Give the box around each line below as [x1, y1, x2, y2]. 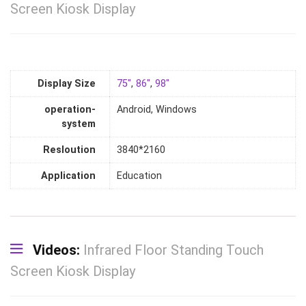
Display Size [38, 78, 96, 90]
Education [117, 170, 162, 182]
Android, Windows [117, 104, 197, 116]
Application [41, 170, 96, 182]
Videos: [33, 242, 83, 259]
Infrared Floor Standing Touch [83, 242, 264, 259]
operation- [44, 104, 96, 116]
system [61, 118, 96, 130]
